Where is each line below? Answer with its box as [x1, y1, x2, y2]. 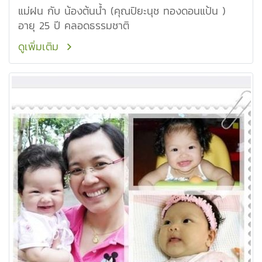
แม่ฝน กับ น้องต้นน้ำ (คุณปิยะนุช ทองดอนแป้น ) [18, 3, 226, 19]
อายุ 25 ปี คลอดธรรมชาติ [18, 18, 129, 33]
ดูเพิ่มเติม [18, 39, 63, 54]
